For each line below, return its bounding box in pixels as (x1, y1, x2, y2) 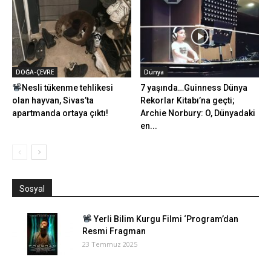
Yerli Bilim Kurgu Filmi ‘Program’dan (91, 214, 238, 224)
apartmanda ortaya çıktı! (12, 108, 108, 118)
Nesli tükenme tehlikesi (21, 82, 113, 93)
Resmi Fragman (82, 226, 146, 236)
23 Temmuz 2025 (82, 239, 137, 249)
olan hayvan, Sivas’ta (12, 95, 94, 105)
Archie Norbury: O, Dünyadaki (140, 108, 255, 118)
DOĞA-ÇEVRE (16, 67, 54, 76)
